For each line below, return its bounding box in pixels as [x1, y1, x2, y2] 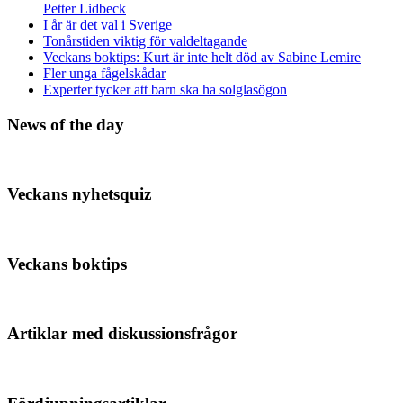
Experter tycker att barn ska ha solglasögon [43, 82, 287, 98]
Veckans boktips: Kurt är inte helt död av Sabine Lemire [43, 49, 361, 66]
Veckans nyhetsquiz [7, 184, 151, 204]
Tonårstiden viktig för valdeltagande [43, 33, 247, 49]
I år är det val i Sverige [43, 17, 172, 33]
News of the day [7, 114, 124, 134]
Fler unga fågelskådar [43, 66, 166, 82]
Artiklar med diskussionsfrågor [7, 324, 237, 344]
